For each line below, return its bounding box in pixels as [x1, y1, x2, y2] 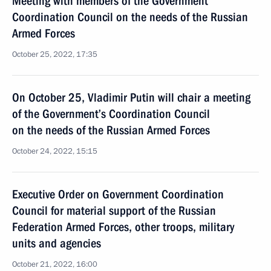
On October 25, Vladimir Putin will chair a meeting [12, 90, 250, 105]
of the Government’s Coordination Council [12, 106, 210, 121]
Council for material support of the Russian [12, 203, 216, 218]
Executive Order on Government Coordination [12, 187, 224, 201]
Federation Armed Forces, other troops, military [12, 220, 234, 234]
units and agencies [12, 236, 101, 250]
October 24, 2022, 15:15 [12, 146, 97, 157]
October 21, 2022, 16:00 [12, 259, 97, 270]
